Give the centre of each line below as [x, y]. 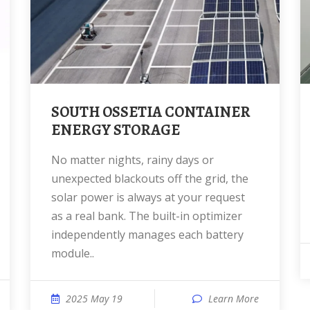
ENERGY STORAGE [116, 130]
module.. [73, 253]
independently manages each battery [147, 235]
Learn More [234, 299]
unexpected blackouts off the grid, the [150, 179]
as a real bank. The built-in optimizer [147, 216]
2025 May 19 [94, 299]
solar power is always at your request [148, 197]
